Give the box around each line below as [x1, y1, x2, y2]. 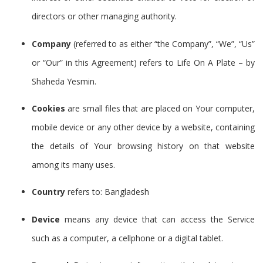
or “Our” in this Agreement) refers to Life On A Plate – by [32, 56, 255, 68]
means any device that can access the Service [60, 213, 255, 225]
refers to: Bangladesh [65, 186, 149, 198]
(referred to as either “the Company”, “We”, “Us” [71, 38, 255, 49]
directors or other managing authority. [32, 11, 177, 22]
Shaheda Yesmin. [32, 75, 96, 87]
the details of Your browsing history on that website [32, 140, 255, 151]
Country [32, 186, 65, 198]
